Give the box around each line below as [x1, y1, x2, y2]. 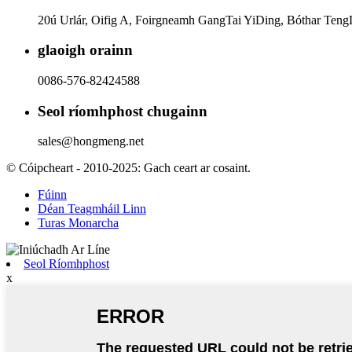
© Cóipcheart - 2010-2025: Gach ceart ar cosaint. [6, 161, 251, 175]
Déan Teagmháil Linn [38, 202, 146, 216]
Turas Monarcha [38, 216, 119, 230]
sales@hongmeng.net [38, 134, 144, 148]
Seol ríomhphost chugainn [38, 102, 207, 119]
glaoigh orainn [38, 42, 133, 59]
